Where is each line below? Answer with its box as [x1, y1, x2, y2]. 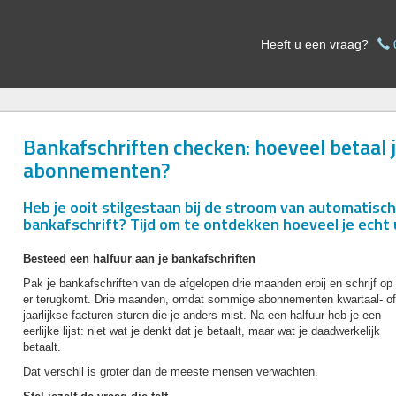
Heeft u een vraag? [261, 37, 369, 51]
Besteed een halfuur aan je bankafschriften [23, 252, 255, 265]
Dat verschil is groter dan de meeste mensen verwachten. [23, 365, 318, 378]
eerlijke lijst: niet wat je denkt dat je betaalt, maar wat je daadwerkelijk [23, 324, 380, 338]
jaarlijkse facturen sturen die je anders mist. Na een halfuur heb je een [23, 308, 381, 322]
